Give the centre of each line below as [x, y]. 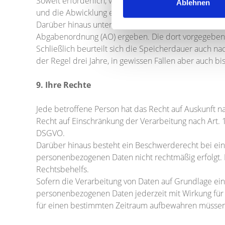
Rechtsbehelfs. [63, 169]
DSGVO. [50, 133]
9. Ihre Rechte [64, 85]
